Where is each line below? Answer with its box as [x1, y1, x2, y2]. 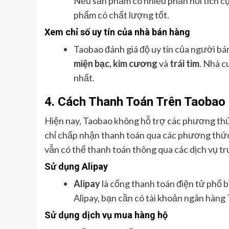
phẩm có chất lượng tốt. [74, 9, 169, 20]
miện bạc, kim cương [74, 57, 157, 69]
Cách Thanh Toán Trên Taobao [58, 94, 225, 109]
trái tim [170, 57, 199, 69]
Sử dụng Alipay [44, 161, 108, 172]
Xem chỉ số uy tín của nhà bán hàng [44, 26, 190, 37]
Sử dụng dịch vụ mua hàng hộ [44, 209, 168, 220]
